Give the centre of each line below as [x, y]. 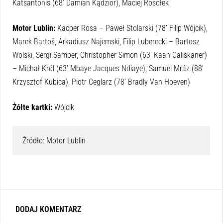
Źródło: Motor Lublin [54, 140]
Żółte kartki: [32, 107]
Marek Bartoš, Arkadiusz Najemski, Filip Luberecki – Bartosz [106, 41]
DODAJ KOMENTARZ [48, 209]
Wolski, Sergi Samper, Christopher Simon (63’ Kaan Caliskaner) [110, 55]
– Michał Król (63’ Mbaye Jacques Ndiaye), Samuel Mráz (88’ [108, 68]
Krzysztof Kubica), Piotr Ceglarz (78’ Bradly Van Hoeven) [101, 82]
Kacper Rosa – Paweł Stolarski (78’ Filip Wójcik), [132, 28]
